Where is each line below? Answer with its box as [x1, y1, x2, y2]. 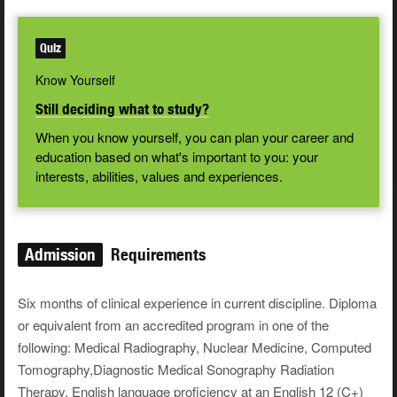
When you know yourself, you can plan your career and [35, 128, 354, 147]
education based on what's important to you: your [35, 147, 318, 167]
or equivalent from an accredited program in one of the [18, 315, 329, 335]
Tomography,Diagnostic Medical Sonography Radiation [18, 360, 334, 379]
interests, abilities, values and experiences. [35, 167, 283, 186]
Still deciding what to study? [35, 100, 209, 119]
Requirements [106, 245, 206, 265]
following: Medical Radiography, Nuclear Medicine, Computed [18, 338, 371, 357]
